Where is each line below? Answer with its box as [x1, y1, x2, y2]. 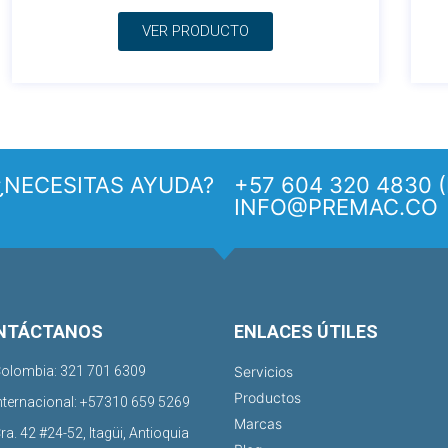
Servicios [234, 363, 293, 381]
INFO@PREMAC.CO [234, 194, 438, 221]
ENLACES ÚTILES [234, 321, 378, 343]
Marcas [234, 415, 282, 433]
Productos [234, 389, 301, 407]
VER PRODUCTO [142, 22, 249, 41]
